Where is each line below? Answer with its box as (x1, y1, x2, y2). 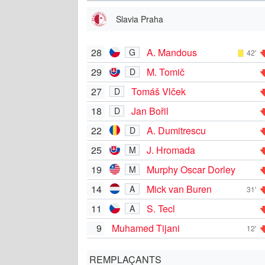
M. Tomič (147, 64, 185, 79)
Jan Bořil (131, 104, 169, 118)
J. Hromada (147, 143, 195, 157)
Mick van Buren (147, 182, 212, 196)
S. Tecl (147, 201, 175, 215)
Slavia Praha (116, 12, 163, 25)
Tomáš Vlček (131, 84, 186, 98)
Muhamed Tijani (112, 221, 180, 235)
